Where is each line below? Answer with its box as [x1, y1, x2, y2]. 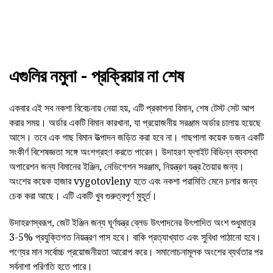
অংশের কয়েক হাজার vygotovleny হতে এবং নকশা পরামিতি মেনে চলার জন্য [9, 174, 257, 188]
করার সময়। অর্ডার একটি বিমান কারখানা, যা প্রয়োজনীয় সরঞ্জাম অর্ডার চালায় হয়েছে [9, 116, 261, 130]
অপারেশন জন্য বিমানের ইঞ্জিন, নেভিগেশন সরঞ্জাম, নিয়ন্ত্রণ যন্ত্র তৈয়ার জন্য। [9, 160, 244, 174]
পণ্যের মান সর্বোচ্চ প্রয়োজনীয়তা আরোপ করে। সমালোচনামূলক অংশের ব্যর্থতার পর [9, 245, 263, 259]
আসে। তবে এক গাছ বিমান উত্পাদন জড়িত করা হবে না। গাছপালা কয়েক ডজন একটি [9, 130, 264, 144]
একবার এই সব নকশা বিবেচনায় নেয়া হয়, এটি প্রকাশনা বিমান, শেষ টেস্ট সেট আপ [9, 101, 254, 115]
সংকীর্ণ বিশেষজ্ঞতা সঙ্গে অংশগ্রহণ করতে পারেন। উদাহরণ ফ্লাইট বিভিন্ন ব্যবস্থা [9, 145, 258, 159]
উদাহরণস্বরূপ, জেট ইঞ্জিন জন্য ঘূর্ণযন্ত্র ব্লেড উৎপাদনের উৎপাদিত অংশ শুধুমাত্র [9, 216, 255, 230]
